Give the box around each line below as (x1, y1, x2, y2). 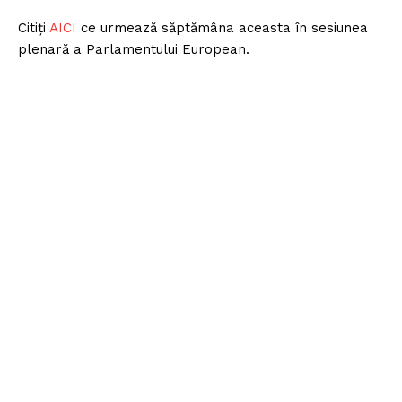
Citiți (18, 20, 49, 37)
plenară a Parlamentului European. (18, 41, 249, 58)
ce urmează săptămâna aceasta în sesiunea (81, 20, 368, 37)
